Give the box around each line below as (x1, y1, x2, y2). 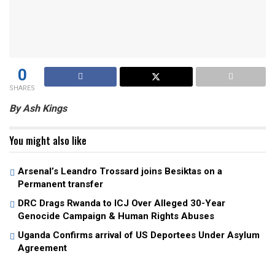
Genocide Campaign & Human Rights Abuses (18, 211, 214, 222)
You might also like (9, 133, 87, 149)
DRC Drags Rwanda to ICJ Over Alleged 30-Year (18, 198, 225, 209)
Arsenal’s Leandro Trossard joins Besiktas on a (18, 166, 222, 177)
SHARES (9, 84, 35, 93)
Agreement (18, 242, 67, 254)
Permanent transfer (18, 179, 103, 190)
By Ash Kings (9, 103, 67, 115)
